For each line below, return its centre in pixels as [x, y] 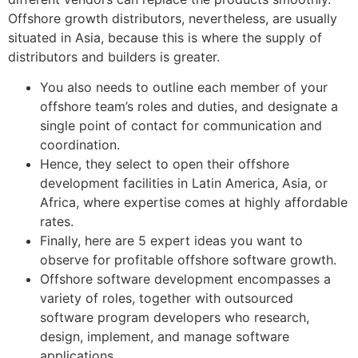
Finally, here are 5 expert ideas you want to [171, 241]
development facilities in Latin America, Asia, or [184, 183]
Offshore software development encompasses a [185, 279]
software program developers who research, [175, 318]
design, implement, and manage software [165, 337]
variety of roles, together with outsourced [167, 298]
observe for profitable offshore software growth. [188, 260]
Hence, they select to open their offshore [165, 164]
